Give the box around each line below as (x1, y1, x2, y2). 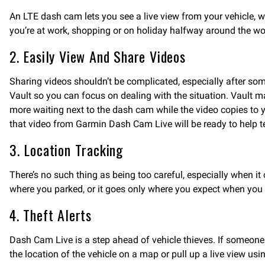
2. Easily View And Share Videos (9, 46, 186, 67)
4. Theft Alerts (9, 204, 92, 225)
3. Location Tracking (9, 139, 123, 160)
